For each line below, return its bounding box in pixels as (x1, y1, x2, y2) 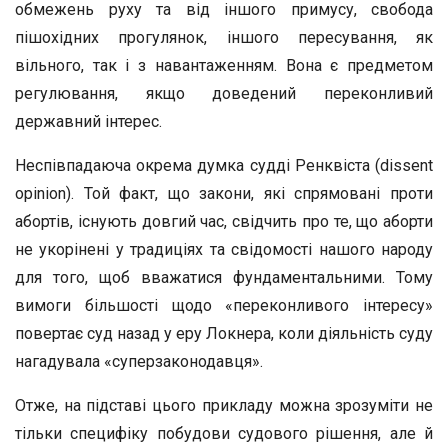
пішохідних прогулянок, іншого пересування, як (15, 28, 433, 47)
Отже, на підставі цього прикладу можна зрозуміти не (15, 396, 433, 415)
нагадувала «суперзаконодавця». (15, 352, 263, 371)
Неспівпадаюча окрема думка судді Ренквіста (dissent (15, 156, 433, 175)
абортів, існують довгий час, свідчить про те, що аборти (15, 212, 433, 231)
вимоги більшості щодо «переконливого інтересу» (15, 296, 433, 315)
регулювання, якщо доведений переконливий (15, 84, 433, 103)
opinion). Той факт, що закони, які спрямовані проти (15, 184, 433, 203)
